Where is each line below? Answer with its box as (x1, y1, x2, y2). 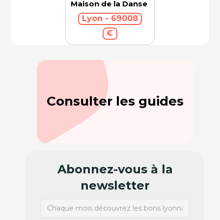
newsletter (80, 178, 150, 192)
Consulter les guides (46, 93, 184, 109)
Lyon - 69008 (82, 14, 138, 24)
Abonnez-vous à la (57, 162, 173, 176)
